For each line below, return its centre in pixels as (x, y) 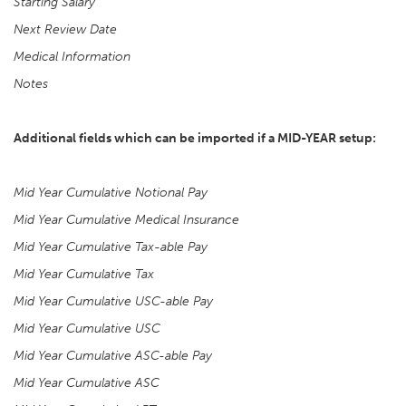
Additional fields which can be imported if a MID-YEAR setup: (195, 138)
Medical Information (72, 57)
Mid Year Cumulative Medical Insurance (126, 220)
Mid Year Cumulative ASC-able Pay (113, 356)
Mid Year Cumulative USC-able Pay (113, 301)
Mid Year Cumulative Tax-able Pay (111, 247)
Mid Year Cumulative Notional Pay (111, 193)
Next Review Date (65, 29)
